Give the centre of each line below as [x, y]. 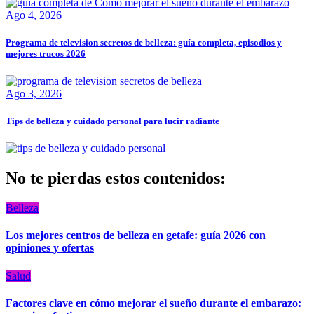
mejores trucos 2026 [46, 53]
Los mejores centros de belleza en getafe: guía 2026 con [136, 235]
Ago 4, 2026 [34, 15]
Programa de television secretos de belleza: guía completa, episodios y [144, 42]
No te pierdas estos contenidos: [116, 178]
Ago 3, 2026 [34, 93]
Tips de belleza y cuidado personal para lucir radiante [112, 121]
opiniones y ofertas [50, 248]
